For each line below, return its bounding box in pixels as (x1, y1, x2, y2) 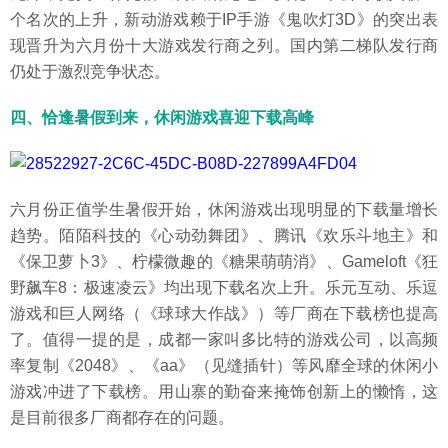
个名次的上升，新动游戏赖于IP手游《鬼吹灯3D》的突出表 (10, 11, 438, 28)
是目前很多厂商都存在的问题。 (10, 409, 234, 426)
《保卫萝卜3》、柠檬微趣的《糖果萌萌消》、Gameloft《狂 (10, 253, 438, 270)
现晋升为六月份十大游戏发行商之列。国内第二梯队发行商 (10, 37, 438, 54)
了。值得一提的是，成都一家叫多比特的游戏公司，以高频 (10, 331, 438, 348)
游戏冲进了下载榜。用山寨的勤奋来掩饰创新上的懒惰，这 (10, 383, 438, 400)
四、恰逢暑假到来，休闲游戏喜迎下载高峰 (10, 109, 314, 126)
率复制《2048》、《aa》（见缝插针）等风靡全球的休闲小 (10, 357, 438, 374)
